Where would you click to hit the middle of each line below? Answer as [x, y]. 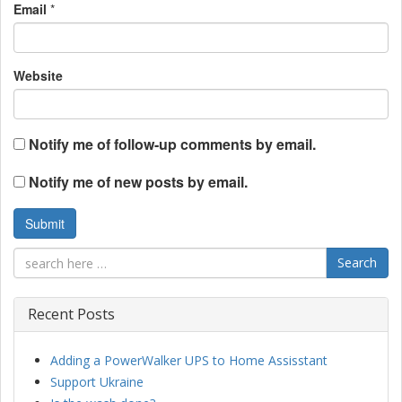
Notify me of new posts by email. [138, 182]
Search [357, 263]
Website [38, 76]
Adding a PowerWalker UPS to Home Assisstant [189, 361]
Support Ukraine [97, 382]
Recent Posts [71, 315]
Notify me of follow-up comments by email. [172, 144]
